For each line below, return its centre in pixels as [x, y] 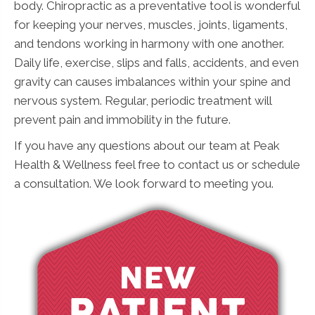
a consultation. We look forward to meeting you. [144, 183]
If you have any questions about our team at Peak [147, 145]
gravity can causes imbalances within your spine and [152, 81]
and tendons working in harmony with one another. [149, 43]
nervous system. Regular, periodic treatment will [143, 100]
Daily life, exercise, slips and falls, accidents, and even [156, 62]
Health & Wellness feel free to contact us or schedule [157, 164]
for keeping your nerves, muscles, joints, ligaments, [151, 24]
